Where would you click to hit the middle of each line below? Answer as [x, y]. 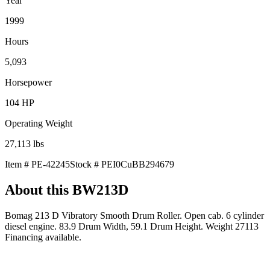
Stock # [86, 164]
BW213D [100, 190]
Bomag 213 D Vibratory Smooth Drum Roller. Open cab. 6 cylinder [134, 215]
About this [39, 190]
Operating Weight [39, 123]
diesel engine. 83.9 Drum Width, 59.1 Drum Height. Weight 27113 [132, 226]
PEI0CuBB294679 [138, 164]
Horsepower [28, 82]
